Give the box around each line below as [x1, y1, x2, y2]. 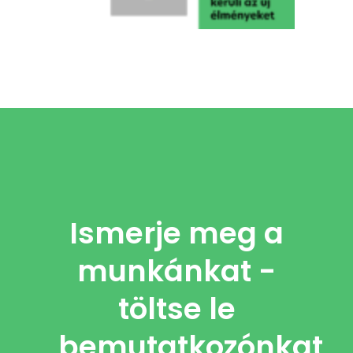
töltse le [117, 288, 236, 329]
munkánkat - [77, 250, 276, 292]
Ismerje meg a [69, 212, 284, 254]
